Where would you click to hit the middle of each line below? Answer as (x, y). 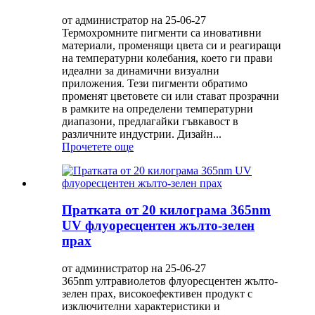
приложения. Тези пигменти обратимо (155, 83)
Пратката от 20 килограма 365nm (166, 210)
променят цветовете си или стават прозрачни (171, 96)
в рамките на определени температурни (157, 108)
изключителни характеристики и (141, 307)
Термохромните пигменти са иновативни (162, 32)
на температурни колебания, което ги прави (167, 58)
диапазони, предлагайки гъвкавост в (150, 121)
